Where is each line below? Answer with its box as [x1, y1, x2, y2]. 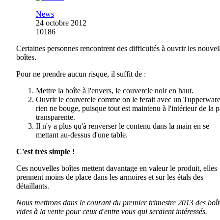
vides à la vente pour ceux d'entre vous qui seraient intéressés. [16, 207, 207, 216]
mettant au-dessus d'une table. [35, 130, 128, 139]
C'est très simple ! [16, 147, 75, 156]
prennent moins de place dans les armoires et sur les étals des [16, 172, 203, 181]
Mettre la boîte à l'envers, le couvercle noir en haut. [35, 86, 193, 95]
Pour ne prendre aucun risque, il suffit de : [16, 69, 146, 78]
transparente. [35, 112, 75, 121]
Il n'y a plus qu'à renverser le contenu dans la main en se [35, 121, 209, 130]
